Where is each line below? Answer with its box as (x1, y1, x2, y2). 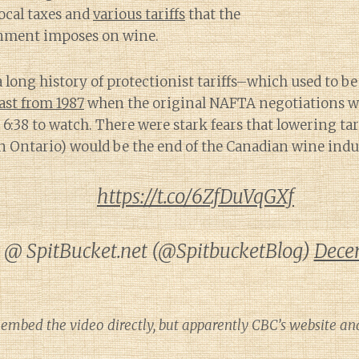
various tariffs (93, 6, 185, 23)
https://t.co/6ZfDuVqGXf (97, 184, 294, 209)
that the (185, 6, 240, 23)
